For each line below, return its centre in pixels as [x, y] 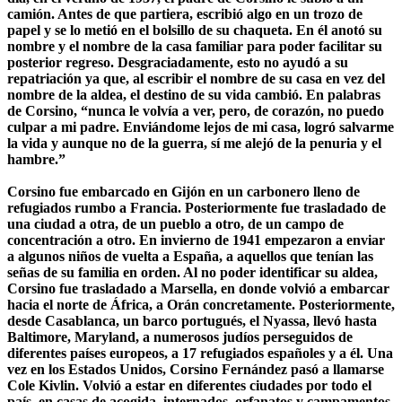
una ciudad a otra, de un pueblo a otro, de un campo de [175, 223]
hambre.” [36, 159]
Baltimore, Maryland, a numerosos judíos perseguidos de [180, 336]
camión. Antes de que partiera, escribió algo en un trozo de [185, 13]
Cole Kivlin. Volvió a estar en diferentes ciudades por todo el [189, 385]
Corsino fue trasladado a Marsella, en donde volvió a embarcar [198, 288]
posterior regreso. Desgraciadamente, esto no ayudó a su [178, 62]
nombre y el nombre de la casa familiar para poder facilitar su [195, 46]
